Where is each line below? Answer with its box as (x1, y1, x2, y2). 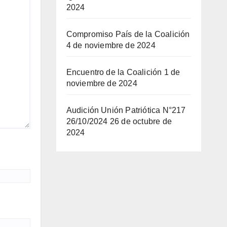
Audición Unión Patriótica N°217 (66, 106, 186, 115)
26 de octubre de (109, 117, 172, 126)
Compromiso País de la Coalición (66, 30, 190, 39)
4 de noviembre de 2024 (66, 41, 156, 50)
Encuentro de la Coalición (66, 68, 162, 77)
